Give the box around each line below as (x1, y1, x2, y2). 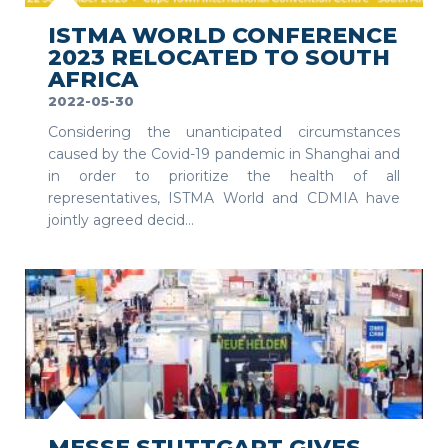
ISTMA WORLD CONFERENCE (48, 22, 397, 50)
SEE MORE (346, 390, 411, 405)
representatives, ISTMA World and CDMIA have (48, 189, 400, 208)
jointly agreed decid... (48, 211, 194, 230)
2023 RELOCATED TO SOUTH (48, 44, 390, 72)
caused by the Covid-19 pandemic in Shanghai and (48, 145, 400, 164)
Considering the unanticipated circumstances (48, 123, 400, 142)
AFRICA (48, 66, 138, 94)
